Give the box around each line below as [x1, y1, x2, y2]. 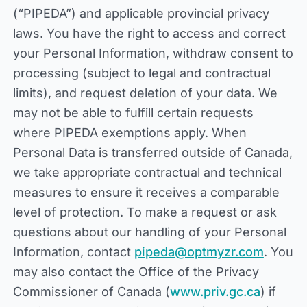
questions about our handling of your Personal [12, 225, 286, 239]
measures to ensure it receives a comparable [12, 185, 280, 199]
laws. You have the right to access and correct [12, 26, 286, 40]
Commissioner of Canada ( [12, 284, 170, 299]
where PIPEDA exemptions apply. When [12, 125, 247, 140]
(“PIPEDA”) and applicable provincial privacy [12, 6, 269, 21]
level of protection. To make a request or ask [12, 205, 277, 219]
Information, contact [12, 245, 134, 259]
